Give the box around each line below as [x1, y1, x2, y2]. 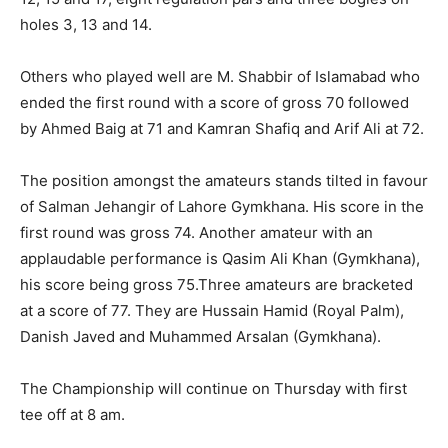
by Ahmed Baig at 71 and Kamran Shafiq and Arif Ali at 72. [20, 119, 424, 138]
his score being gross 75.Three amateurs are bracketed [20, 275, 413, 294]
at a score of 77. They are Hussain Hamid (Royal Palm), [20, 301, 404, 320]
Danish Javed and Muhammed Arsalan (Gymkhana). [20, 327, 381, 346]
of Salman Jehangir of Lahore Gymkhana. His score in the [20, 197, 424, 216]
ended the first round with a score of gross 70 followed [20, 93, 409, 112]
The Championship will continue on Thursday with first [20, 379, 407, 398]
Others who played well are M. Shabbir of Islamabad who [20, 67, 420, 86]
